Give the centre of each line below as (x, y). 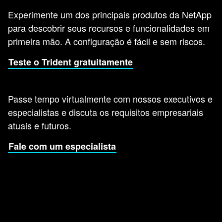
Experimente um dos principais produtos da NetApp (110, 14)
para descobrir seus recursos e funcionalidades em (109, 28)
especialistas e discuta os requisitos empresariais (106, 112)
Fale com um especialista (62, 146)
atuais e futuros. (40, 125)
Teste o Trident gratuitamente (71, 62)
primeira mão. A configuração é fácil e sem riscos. (107, 41)
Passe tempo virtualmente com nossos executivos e (110, 98)
